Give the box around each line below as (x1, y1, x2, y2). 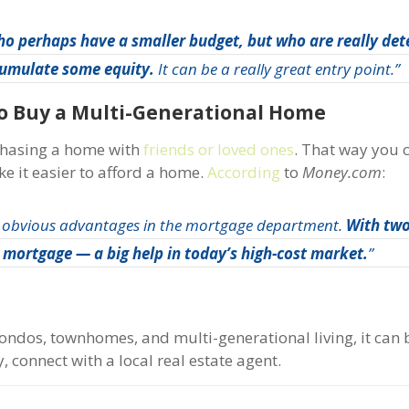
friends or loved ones (143, 138, 295, 160)
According (207, 161, 281, 183)
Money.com (302, 161, 383, 183)
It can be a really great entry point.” (154, 58, 401, 79)
